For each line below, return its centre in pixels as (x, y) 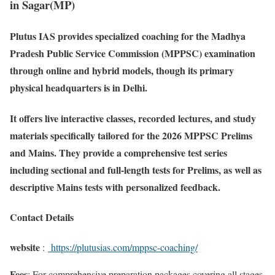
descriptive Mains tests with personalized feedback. (115, 187)
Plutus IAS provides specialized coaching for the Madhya (128, 36)
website (25, 247)
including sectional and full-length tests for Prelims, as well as (136, 169)
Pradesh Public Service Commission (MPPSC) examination (133, 53)
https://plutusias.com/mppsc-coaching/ (123, 247)
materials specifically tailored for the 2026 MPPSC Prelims (131, 135)
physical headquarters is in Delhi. (79, 88)
